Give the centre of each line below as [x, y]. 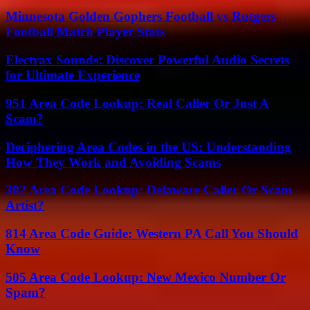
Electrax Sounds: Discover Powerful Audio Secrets [147, 60]
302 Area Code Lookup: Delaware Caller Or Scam [149, 190]
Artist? [25, 206]
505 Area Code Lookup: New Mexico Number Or [146, 277]
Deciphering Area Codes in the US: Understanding [148, 147]
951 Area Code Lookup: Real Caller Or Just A [137, 103]
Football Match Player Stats [85, 32]
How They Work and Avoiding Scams [113, 162]
